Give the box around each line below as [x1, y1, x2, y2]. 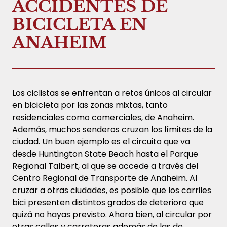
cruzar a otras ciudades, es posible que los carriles [12, 184, 211, 196]
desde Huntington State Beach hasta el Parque [12, 147, 198, 160]
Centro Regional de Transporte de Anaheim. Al [12, 172, 197, 184]
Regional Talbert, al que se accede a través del [12, 160, 198, 172]
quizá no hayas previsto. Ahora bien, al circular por [12, 208, 212, 220]
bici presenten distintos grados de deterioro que [12, 196, 204, 208]
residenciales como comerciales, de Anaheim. [12, 111, 194, 123]
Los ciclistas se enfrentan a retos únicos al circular [12, 87, 212, 99]
